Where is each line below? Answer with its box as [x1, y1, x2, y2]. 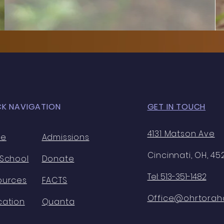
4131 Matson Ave [147, 128, 215, 139]
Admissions [41, 131, 89, 143]
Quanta [41, 196, 75, 207]
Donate [41, 153, 74, 164]
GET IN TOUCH [147, 101, 206, 112]
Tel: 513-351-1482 [147, 171, 206, 182]
